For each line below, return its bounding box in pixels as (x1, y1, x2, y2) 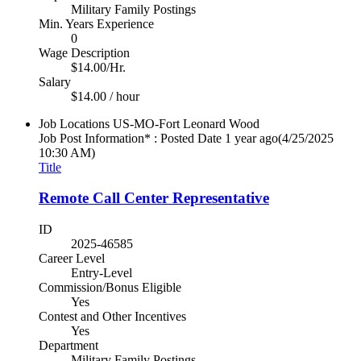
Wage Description (39, 45, 130, 60)
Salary (39, 74, 71, 89)
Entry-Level (71, 266, 132, 280)
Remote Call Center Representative (39, 189, 269, 207)
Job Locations (39, 116, 110, 131)
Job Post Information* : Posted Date (39, 131, 222, 145)
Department (39, 338, 98, 353)
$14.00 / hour (71, 89, 139, 103)
